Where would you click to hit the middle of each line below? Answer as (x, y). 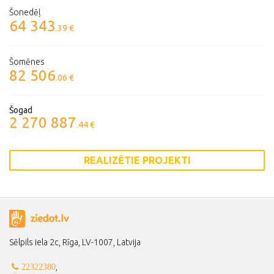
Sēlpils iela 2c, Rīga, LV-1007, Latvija (75, 242)
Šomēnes (27, 62)
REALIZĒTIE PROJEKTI (137, 160)
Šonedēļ (25, 12)
